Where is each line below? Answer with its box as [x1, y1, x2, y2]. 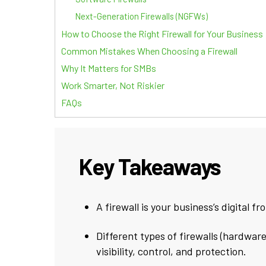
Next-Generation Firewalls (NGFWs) [75, 10, 208, 21]
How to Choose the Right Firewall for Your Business [61, 27, 263, 39]
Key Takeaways [79, 152, 221, 180]
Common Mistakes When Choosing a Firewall [61, 45, 237, 56]
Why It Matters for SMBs [61, 62, 156, 74]
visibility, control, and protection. [96, 245, 246, 258]
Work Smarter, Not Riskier [61, 79, 164, 91]
